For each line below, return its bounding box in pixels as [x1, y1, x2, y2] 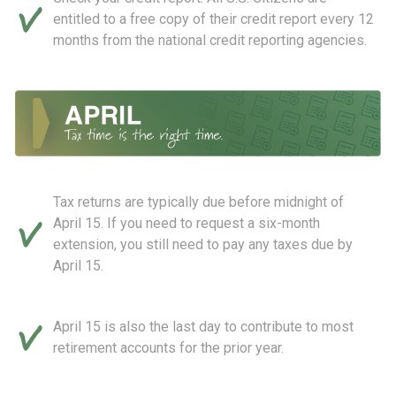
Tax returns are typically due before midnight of [53, 194, 344, 211]
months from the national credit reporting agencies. [53, 31, 367, 49]
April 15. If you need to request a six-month [53, 215, 320, 232]
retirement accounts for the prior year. [53, 339, 284, 357]
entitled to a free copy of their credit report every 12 [53, 10, 374, 27]
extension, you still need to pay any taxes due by [53, 236, 353, 254]
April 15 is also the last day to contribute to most [53, 318, 354, 336]
